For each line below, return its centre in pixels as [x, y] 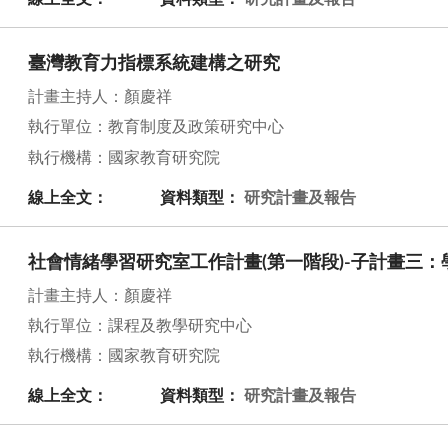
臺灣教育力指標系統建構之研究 [154, 63]
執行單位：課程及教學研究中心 [140, 325]
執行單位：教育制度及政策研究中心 [156, 127]
